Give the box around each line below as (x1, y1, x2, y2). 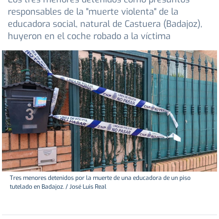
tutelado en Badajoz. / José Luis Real (10, 182, 107, 191)
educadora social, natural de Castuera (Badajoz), (8, 18, 202, 30)
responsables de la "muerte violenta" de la (8, 6, 178, 18)
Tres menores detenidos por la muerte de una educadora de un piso (10, 174, 191, 182)
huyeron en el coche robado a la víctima (8, 30, 171, 43)
